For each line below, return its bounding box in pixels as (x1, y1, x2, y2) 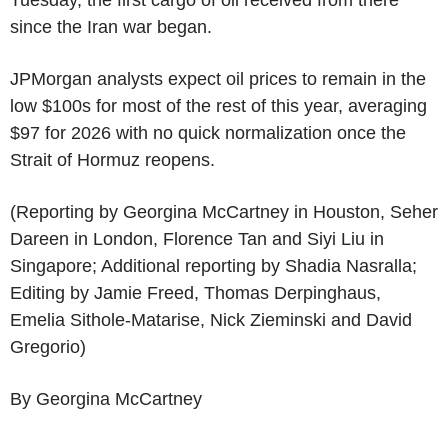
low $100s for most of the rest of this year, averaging (10, 95, 427, 116)
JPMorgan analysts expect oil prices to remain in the (10, 68, 426, 89)
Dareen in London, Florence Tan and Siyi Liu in (10, 228, 384, 249)
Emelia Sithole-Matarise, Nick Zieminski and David (10, 309, 412, 330)
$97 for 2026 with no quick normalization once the (10, 122, 406, 143)
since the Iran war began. (10, 16, 212, 37)
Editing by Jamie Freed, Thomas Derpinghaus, (10, 282, 381, 303)
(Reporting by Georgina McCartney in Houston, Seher (10, 201, 438, 222)
